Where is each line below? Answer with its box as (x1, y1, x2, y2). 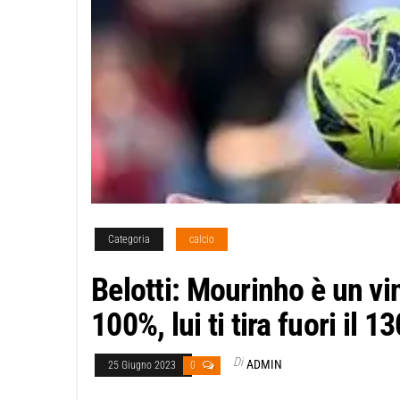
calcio (189, 233, 214, 246)
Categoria (108, 233, 150, 246)
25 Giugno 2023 (108, 359, 179, 372)
